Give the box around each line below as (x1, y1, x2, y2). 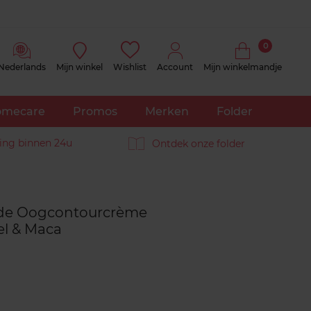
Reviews (78, 187, 118, 199)
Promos (72, 105, 117, 118)
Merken (144, 105, 189, 118)
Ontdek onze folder (152, 137, 245, 150)
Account (157, 62, 193, 72)
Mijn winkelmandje (203, 62, 282, 72)
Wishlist (113, 62, 146, 72)
